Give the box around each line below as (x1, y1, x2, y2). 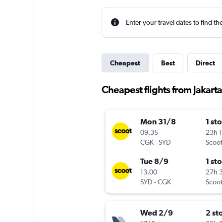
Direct (195, 59, 215, 67)
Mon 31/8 (140, 117, 176, 126)
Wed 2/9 (140, 208, 173, 218)
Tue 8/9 (140, 157, 168, 166)
